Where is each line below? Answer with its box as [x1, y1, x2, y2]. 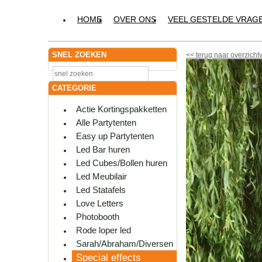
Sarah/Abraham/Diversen [76, 239, 173, 249]
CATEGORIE [52, 84, 96, 93]
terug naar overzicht [196, 51, 259, 59]
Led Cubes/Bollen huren [76, 158, 167, 168]
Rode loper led [76, 225, 131, 236]
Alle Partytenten [76, 118, 136, 128]
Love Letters [76, 198, 123, 209]
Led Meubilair [76, 171, 127, 182]
